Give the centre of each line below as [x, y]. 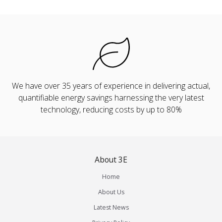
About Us [111, 192]
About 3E [111, 159]
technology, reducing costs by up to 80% [111, 109]
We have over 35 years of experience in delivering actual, [111, 85]
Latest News [111, 207]
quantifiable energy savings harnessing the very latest [111, 97]
